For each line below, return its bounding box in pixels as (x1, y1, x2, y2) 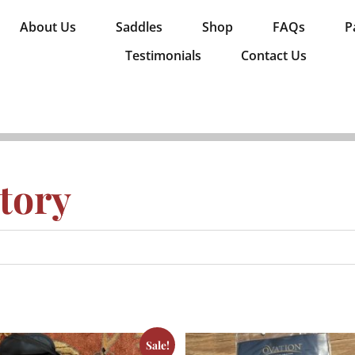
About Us (19, 18, 76, 36)
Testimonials (124, 47, 201, 64)
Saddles (115, 18, 162, 36)
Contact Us (240, 47, 307, 64)
